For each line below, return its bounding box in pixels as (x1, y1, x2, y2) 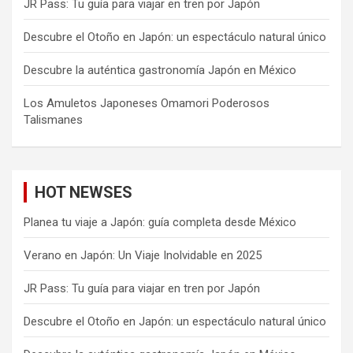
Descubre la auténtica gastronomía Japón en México (24, 63, 296, 78)
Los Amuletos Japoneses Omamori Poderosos (24, 96, 269, 111)
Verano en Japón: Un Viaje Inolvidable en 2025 (24, 248, 262, 263)
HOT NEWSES (35, 183, 132, 203)
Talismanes (24, 113, 83, 128)
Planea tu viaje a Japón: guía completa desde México (24, 215, 296, 230)
